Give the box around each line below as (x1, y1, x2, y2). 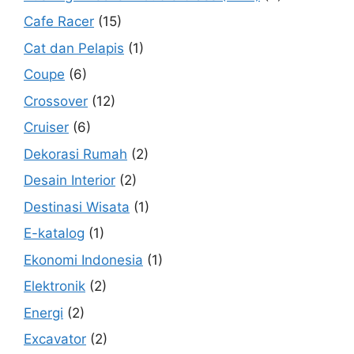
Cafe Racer (24, 13, 94, 30)
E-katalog (24, 225, 85, 242)
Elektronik (24, 278, 85, 295)
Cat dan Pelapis (24, 40, 124, 56)
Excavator (24, 331, 86, 348)
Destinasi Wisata (24, 198, 130, 215)
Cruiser (24, 119, 69, 136)
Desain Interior (24, 172, 115, 189)
